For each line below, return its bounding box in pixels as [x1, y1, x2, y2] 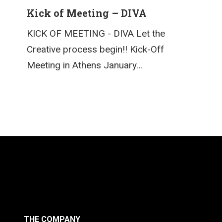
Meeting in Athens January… [27, 59, 143, 71]
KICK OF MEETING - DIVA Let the [27, 27, 166, 39]
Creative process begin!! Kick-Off [27, 43, 165, 55]
